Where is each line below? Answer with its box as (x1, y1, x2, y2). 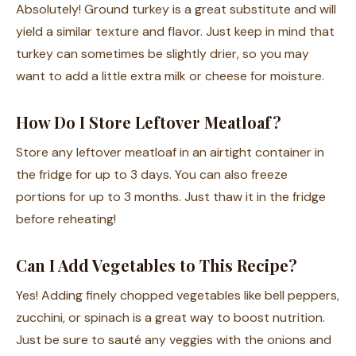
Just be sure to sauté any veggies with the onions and (16, 331, 331, 349)
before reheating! (16, 211, 116, 228)
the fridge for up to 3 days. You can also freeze (16, 166, 288, 184)
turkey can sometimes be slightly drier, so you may (16, 45, 309, 63)
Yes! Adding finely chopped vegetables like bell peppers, (16, 287, 339, 304)
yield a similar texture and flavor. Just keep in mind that (16, 23, 335, 41)
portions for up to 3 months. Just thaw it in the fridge (16, 188, 326, 206)
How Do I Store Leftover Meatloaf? (16, 111, 281, 133)
